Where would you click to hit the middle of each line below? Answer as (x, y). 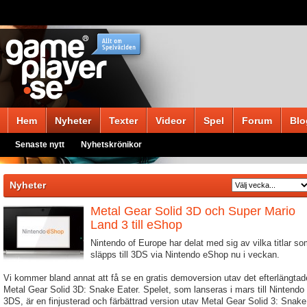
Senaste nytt (40, 145)
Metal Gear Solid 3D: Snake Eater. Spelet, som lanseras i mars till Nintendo (154, 290)
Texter (123, 121)
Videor (171, 121)
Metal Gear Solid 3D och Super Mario (193, 211)
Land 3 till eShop (136, 225)
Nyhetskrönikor (111, 145)
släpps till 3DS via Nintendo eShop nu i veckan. (185, 255)
